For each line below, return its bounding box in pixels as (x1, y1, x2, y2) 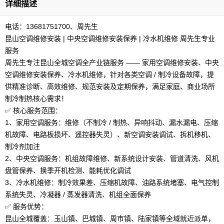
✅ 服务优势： (5, 202, 48, 210)
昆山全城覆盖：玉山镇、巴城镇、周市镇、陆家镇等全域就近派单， (5, 214, 215, 222)
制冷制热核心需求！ (5, 94, 68, 102)
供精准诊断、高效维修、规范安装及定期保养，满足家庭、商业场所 (5, 82, 215, 90)
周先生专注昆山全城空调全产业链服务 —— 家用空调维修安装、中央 (5, 58, 219, 66)
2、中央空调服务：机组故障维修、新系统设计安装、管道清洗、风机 (5, 154, 219, 162)
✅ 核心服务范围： (5, 106, 62, 114)
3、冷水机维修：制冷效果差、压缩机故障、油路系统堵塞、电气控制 (5, 178, 219, 186)
